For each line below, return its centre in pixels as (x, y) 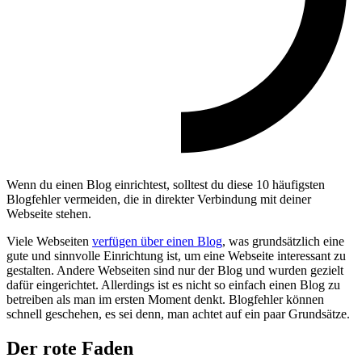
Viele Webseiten (49, 242)
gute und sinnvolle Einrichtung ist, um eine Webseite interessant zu (176, 256)
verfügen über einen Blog (157, 242)
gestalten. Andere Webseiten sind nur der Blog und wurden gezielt (175, 271)
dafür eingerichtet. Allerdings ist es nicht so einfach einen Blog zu (173, 285)
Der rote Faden (70, 349)
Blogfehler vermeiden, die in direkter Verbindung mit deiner (159, 200)
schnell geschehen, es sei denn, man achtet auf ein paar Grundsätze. (178, 314)
